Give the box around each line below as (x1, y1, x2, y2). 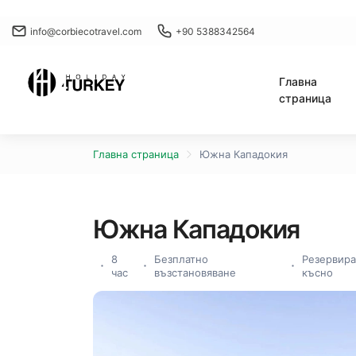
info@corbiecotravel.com (30, 25, 141, 37)
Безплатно (153, 253, 208, 265)
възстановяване (153, 266, 236, 279)
